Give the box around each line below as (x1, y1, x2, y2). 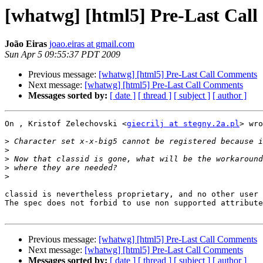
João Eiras (5, 39, 47, 49)
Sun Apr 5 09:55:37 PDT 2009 (5, 49, 120, 60)
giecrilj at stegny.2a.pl (127, 119, 240, 129)
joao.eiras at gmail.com (49, 39, 134, 49)
